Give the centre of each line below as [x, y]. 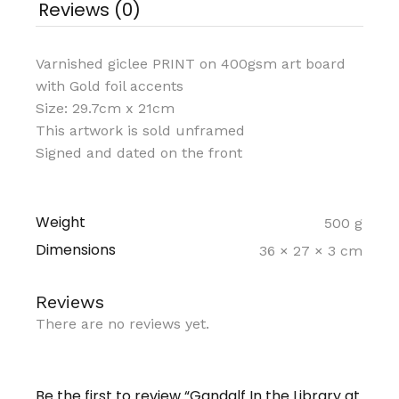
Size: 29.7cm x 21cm [106, 108]
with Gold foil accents [110, 85]
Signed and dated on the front [139, 152]
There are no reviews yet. [123, 323]
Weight [61, 222]
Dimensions [76, 249]
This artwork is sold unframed [141, 130]
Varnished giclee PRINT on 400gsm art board [191, 63]
